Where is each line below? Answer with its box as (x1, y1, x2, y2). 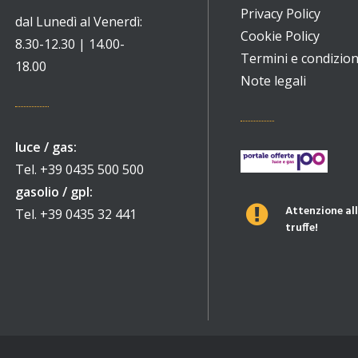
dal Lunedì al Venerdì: (15, 13, 142, 30)
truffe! (284, 219, 318, 237)
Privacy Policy (241, 5, 320, 22)
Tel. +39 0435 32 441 (15, 205, 137, 223)
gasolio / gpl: (15, 183, 93, 201)
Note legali (241, 72, 306, 89)
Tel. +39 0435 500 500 (15, 161, 144, 178)
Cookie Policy (241, 27, 320, 45)
